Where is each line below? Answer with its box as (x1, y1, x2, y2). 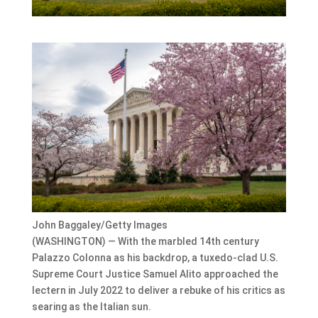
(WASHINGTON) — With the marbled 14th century (31, 235, 259, 247)
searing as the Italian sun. (31, 300, 151, 312)
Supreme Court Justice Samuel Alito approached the (31, 268, 278, 280)
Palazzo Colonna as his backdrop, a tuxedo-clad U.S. (31, 251, 278, 263)
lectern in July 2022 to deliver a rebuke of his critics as (31, 284, 285, 296)
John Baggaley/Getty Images (31, 219, 168, 231)
